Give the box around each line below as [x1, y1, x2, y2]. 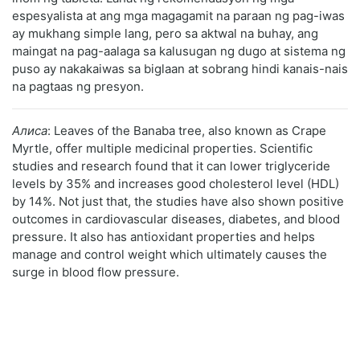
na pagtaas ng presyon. [12, 79, 144, 95]
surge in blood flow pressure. [12, 264, 179, 280]
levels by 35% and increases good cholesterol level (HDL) [12, 176, 339, 192]
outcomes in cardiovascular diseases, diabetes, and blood [12, 211, 340, 227]
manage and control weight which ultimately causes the [12, 247, 327, 263]
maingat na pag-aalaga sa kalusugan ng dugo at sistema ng [12, 43, 346, 59]
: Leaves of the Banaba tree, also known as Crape [47, 123, 326, 139]
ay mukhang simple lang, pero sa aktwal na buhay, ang [12, 26, 318, 42]
